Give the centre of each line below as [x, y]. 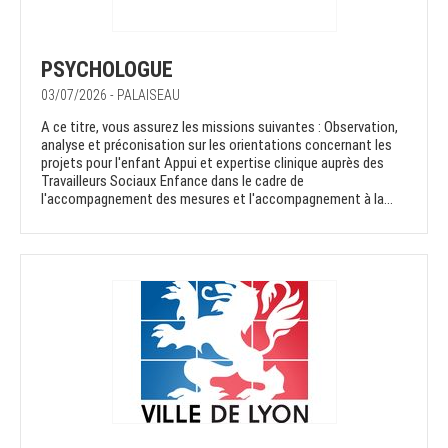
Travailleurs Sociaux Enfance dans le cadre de [172, 181]
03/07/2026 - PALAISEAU [110, 95]
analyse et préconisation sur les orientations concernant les [216, 145]
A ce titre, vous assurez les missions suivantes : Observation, [219, 127]
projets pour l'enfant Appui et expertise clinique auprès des [212, 163]
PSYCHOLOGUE [107, 70]
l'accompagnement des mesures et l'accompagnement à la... [217, 199]
